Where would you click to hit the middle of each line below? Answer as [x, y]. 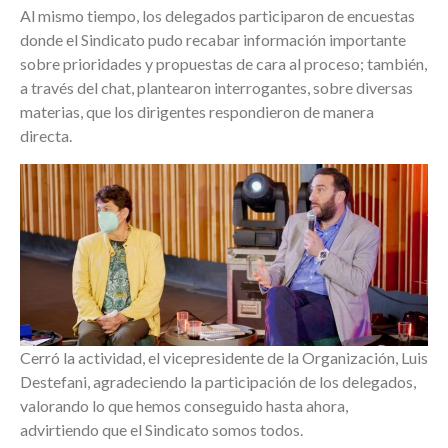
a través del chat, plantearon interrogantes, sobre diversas [216, 87]
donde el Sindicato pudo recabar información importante [213, 39]
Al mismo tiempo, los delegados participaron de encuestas [217, 15]
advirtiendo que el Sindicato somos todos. [161, 429]
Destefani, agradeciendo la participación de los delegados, [218, 381]
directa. [46, 135]
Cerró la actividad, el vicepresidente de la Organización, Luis [224, 357]
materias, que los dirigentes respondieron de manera [197, 111]
